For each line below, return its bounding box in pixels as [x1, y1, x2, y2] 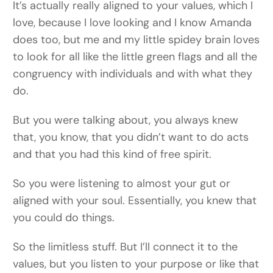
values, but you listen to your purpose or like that [13, 257, 260, 272]
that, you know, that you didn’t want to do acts [13, 130, 249, 145]
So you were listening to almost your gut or [13, 176, 231, 191]
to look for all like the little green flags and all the [13, 49, 258, 65]
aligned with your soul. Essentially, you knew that [13, 193, 257, 208]
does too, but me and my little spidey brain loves [13, 32, 260, 48]
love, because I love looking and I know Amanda [13, 15, 252, 30]
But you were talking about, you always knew [13, 113, 239, 128]
